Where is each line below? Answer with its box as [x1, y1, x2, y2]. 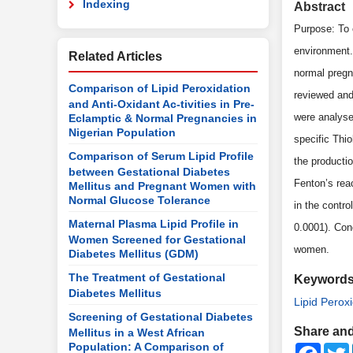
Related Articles [69, 50, 162, 63]
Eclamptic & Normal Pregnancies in [69, 112, 257, 123]
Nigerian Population [69, 126, 176, 137]
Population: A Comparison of [69, 340, 224, 351]
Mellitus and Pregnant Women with [69, 180, 256, 191]
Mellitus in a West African [69, 326, 205, 337]
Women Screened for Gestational [69, 233, 246, 244]
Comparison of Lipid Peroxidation [69, 82, 251, 95]
